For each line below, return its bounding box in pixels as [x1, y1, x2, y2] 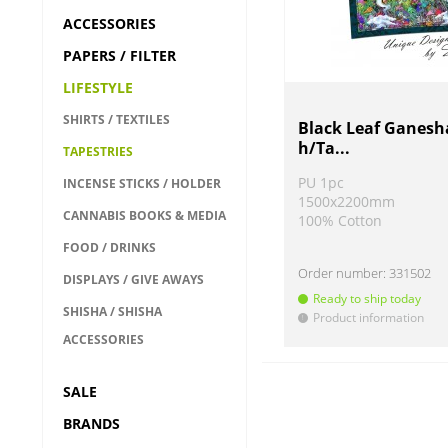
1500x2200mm [298, 192, 396, 212]
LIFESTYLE [63, 78, 133, 97]
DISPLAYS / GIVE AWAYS [63, 271, 204, 288]
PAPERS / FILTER [63, 46, 176, 65]
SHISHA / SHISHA [63, 303, 162, 320]
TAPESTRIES [63, 143, 133, 160]
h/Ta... [298, 137, 351, 160]
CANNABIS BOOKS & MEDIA [63, 207, 226, 224]
